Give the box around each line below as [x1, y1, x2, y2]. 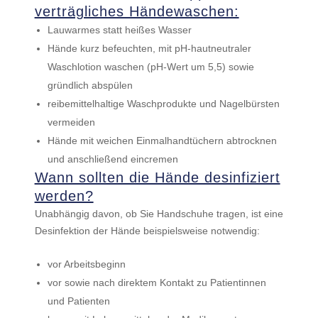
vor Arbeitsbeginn [47, 258, 126, 270]
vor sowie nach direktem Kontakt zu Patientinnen [47, 277, 266, 288]
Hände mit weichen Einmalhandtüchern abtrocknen [47, 135, 277, 146]
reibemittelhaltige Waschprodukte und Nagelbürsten [47, 98, 280, 109]
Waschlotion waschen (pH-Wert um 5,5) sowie [47, 61, 254, 72]
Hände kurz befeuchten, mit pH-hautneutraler [47, 43, 251, 54]
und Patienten [47, 295, 110, 307]
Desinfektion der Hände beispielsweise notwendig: [34, 225, 260, 236]
